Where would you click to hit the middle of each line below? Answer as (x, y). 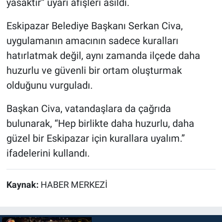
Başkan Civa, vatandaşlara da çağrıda (88, 109)
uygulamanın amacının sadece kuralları (92, 41)
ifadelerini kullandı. (48, 153)
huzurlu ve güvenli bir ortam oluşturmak (94, 71)
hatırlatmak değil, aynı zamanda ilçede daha (103, 56)
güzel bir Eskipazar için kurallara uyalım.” (95, 139)
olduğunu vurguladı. (49, 85)
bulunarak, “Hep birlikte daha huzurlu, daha (100, 124)
